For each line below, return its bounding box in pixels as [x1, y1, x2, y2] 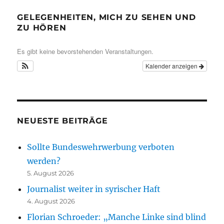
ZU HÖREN [17, 23, 66, 32]
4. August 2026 [27, 197, 75, 205]
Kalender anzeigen [145, 61, 199, 70]
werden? [27, 156, 61, 166]
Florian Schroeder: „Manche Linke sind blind [27, 212, 206, 222]
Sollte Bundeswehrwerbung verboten [27, 142, 175, 152]
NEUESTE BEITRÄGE [17, 116, 108, 125]
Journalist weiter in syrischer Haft [27, 184, 161, 194]
